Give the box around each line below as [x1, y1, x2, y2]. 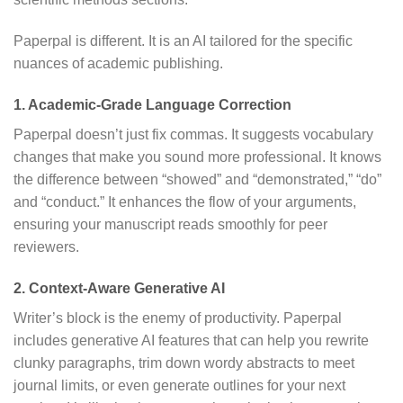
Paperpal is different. [13, 32, 148, 49]
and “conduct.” [13, 193, 108, 210]
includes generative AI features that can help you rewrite [13, 332, 369, 348]
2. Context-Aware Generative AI [13, 280, 225, 296]
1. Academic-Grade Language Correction [13, 96, 291, 112]
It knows [326, 148, 381, 165]
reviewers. [13, 238, 79, 255]
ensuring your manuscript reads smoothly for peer [13, 216, 327, 232]
